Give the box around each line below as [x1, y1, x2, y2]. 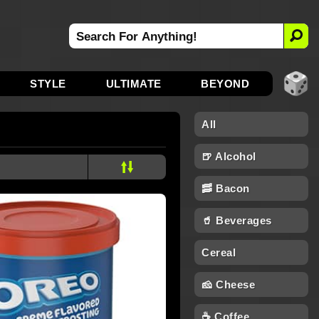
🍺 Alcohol [202, 150, 256, 162]
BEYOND [201, 78, 250, 90]
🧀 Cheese [202, 278, 255, 291]
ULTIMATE [105, 78, 162, 90]
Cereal [202, 246, 236, 258]
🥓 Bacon [202, 182, 250, 194]
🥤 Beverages [202, 214, 272, 226]
